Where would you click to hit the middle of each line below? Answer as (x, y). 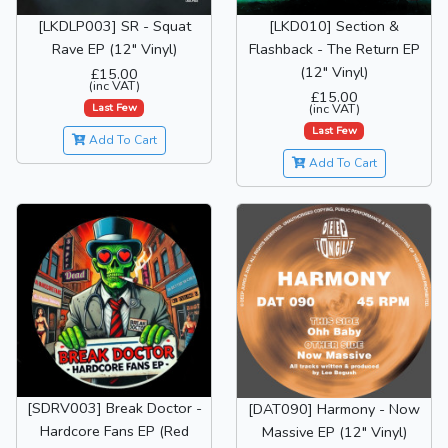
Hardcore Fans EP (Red (114, 431)
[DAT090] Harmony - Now (334, 409)
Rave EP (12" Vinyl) (114, 49)
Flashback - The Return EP (334, 49)
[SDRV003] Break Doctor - (114, 408)
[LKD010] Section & (334, 26)
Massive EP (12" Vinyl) (334, 432)
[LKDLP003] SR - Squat (114, 26)
